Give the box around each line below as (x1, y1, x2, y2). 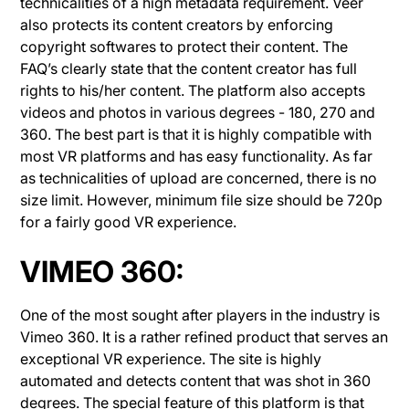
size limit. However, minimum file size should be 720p (20, 190, 383, 209)
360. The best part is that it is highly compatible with (20, 124, 372, 143)
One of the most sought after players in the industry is (20, 305, 381, 324)
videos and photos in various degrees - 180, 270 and (20, 102, 376, 121)
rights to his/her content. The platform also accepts (20, 80, 366, 100)
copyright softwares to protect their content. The (20, 37, 349, 56)
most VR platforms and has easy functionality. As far (20, 146, 373, 165)
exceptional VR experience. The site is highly (20, 349, 322, 368)
